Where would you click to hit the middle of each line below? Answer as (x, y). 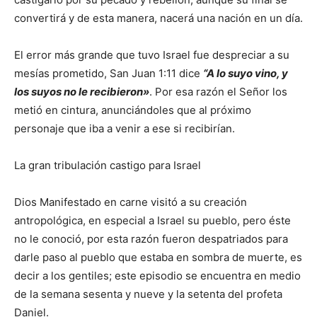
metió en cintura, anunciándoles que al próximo (133, 110)
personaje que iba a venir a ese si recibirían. (125, 129)
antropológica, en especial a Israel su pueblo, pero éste (152, 221)
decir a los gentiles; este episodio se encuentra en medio (157, 276)
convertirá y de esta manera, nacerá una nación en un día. (158, 18)
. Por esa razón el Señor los (218, 92)
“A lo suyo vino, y (246, 74)
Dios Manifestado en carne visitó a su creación (131, 202)
